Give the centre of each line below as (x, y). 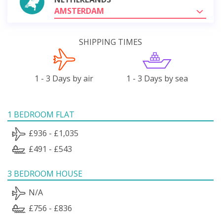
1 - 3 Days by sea (157, 78)
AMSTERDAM (79, 11)
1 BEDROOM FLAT (41, 114)
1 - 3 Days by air (64, 78)
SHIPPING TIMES (110, 42)
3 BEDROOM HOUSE (45, 173)
